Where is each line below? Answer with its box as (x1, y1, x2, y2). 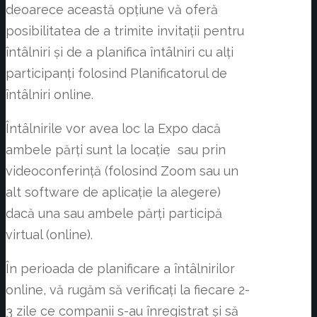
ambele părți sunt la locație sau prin (6, 142, 226, 158)
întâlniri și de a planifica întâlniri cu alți (6, 45, 234, 60)
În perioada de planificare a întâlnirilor (6, 261, 235, 277)
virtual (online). (6, 227, 93, 243)
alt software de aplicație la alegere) (6, 185, 221, 200)
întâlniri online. (6, 87, 93, 103)
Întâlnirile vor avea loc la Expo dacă (6, 121, 221, 137)
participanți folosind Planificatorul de (6, 66, 227, 81)
